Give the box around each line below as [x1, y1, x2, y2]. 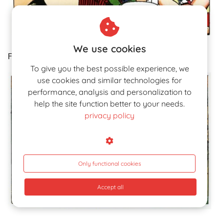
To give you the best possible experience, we [30, 64, 189, 73]
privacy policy [85, 110, 134, 120]
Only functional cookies [78, 160, 141, 167]
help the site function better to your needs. [34, 99, 185, 109]
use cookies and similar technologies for [37, 75, 182, 85]
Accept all [97, 183, 124, 191]
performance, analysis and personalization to [27, 87, 192, 97]
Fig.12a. [8, 52, 36, 62]
